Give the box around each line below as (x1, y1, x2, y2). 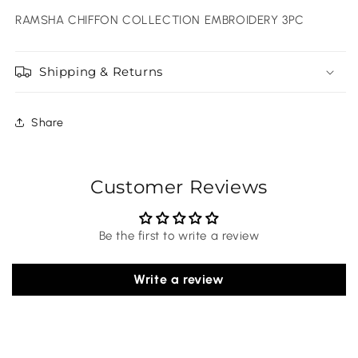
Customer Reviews (90, 176, 268, 199)
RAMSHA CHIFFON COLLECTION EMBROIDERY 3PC (15, 13, 304, 28)
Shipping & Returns (39, 64, 163, 80)
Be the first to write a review (98, 229, 260, 244)
